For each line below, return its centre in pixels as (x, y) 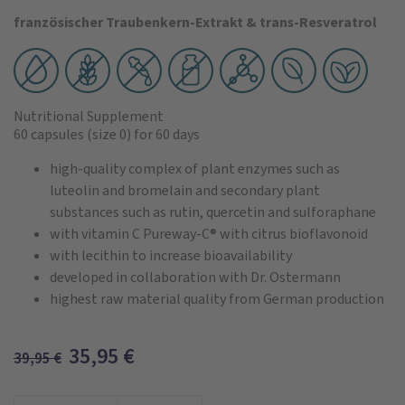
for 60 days (167, 134)
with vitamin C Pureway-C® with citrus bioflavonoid (209, 233)
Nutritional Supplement (89, 116)
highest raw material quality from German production (217, 298)
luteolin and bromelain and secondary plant (185, 190)
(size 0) (108, 134)
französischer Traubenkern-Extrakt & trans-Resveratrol (195, 22)
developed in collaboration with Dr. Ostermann (195, 277)
